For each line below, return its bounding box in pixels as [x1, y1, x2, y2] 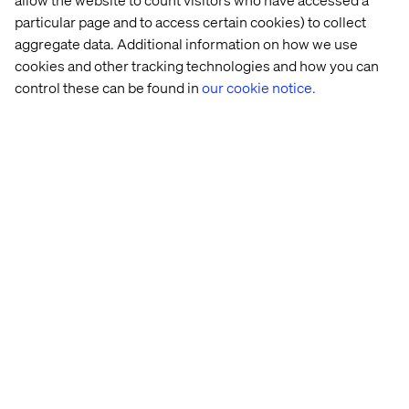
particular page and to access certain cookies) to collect [15, 11, 366, 31]
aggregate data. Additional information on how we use [15, 33, 358, 53]
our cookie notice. [202, 77, 316, 97]
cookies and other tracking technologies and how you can [15, 55, 379, 75]
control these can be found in [15, 77, 202, 97]
